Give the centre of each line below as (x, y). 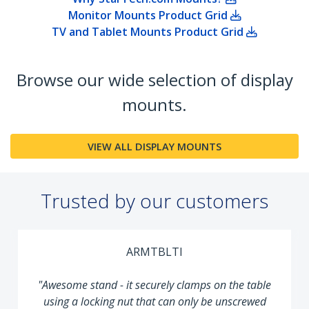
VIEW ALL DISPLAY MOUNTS (154, 146)
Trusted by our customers (154, 201)
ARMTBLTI (131, 252)
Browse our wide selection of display (154, 80)
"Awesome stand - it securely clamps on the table (131, 285)
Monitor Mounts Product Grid (149, 16)
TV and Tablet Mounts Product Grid (149, 32)
